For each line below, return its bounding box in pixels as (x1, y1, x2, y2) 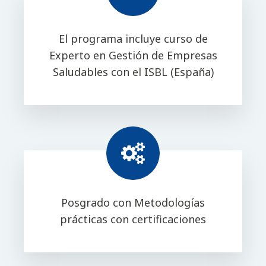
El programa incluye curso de (58, 31, 208, 46)
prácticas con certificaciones (60, 212, 206, 226)
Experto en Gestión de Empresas (49, 48, 217, 62)
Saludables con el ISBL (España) (52, 65, 214, 79)
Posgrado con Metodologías (61, 195, 205, 210)
